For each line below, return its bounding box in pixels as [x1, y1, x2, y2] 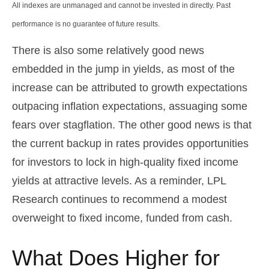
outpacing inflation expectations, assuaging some [12, 100, 247, 113]
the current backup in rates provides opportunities [12, 138, 249, 150]
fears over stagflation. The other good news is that [12, 119, 252, 131]
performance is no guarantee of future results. [12, 20, 160, 29]
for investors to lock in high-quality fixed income [12, 156, 238, 169]
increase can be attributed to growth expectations [12, 82, 247, 94]
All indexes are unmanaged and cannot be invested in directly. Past [12, 1, 231, 10]
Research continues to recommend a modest [12, 193, 227, 206]
